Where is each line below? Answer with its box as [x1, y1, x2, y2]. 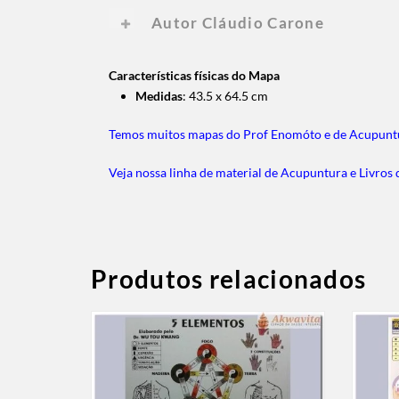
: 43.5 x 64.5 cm [183, 87, 268, 103]
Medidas [135, 87, 183, 103]
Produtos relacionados [91, 263, 367, 294]
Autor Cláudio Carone [151, 12, 324, 32]
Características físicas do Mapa [109, 67, 280, 83]
